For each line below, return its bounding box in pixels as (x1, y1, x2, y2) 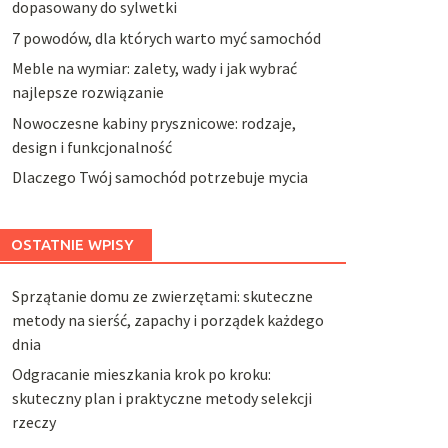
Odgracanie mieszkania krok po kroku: (11, 364, 271, 385)
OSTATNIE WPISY (10, 235, 134, 253)
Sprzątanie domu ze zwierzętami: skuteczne (11, 285, 313, 306)
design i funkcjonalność (11, 136, 172, 157)
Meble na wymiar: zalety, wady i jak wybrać (11, 58, 297, 79)
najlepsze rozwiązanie (11, 82, 164, 103)
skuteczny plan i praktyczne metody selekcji (11, 388, 312, 409)
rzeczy (11, 412, 56, 433)
